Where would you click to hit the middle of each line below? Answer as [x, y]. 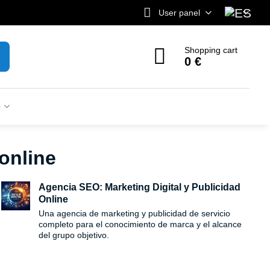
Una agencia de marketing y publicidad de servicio [135, 213]
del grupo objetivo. [74, 235]
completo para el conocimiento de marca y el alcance [140, 224]
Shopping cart [211, 50]
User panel [179, 12]
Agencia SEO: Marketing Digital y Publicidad [140, 187]
